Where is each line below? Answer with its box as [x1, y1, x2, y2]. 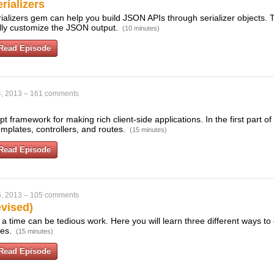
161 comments [30, 89, 79, 98]
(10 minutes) [122, 24, 160, 32]
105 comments [30, 191, 79, 199]
